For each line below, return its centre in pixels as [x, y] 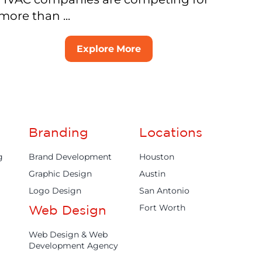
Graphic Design [60, 173]
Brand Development [70, 156]
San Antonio [165, 190]
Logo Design [55, 190]
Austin [153, 173]
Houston [157, 156]
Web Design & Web [68, 234]
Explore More [109, 49]
